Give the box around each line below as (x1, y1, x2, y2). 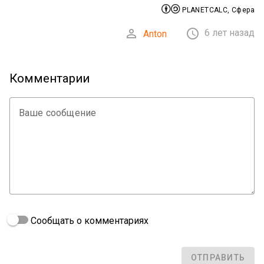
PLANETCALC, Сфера (180, 6, 255, 15)
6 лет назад (204, 27, 255, 39)
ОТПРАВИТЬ (190, 253, 245, 263)
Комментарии (9, 71, 90, 86)
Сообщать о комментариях (28, 215, 148, 227)
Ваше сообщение (19, 107, 97, 119)
